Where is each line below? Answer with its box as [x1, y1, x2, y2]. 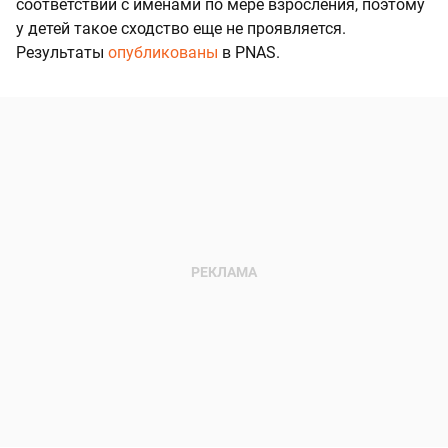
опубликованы [108, 43, 218, 63]
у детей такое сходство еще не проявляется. [16, 19, 346, 39]
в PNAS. [218, 43, 280, 63]
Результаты [16, 43, 108, 63]
